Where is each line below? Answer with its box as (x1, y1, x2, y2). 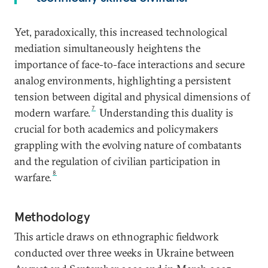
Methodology (14, 208, 90, 225)
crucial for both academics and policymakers (14, 122, 218, 136)
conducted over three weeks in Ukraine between (14, 246, 234, 260)
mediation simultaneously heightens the (14, 41, 200, 55)
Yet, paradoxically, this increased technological (14, 25, 227, 39)
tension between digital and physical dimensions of (14, 90, 250, 103)
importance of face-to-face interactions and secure (14, 57, 245, 71)
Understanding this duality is (97, 106, 234, 120)
